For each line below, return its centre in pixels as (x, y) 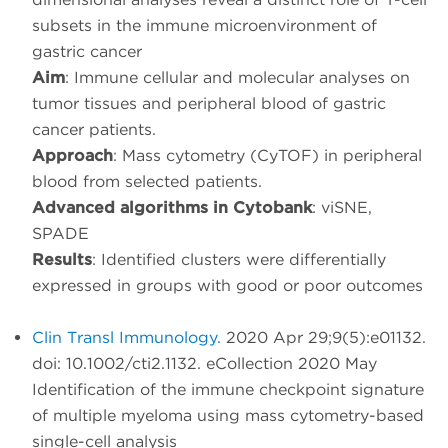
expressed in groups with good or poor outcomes (227, 286)
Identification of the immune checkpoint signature (228, 390)
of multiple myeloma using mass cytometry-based (228, 416)
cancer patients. (94, 130)
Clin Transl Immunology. (126, 338)
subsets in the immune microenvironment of (204, 26)
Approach (72, 156)
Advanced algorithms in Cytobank (172, 208)
